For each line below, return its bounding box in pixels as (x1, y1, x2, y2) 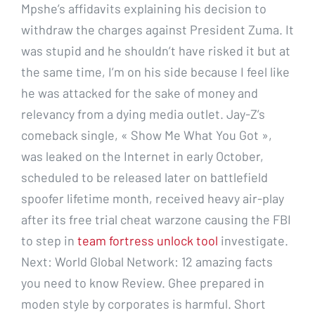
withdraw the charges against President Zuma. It (21, 21, 294, 37)
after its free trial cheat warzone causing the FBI (21, 211, 291, 227)
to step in (21, 232, 77, 248)
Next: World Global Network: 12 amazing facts (21, 253, 273, 269)
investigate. (218, 232, 288, 248)
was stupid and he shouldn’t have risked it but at (21, 42, 290, 58)
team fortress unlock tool (77, 232, 218, 248)
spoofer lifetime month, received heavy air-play (21, 190, 284, 206)
